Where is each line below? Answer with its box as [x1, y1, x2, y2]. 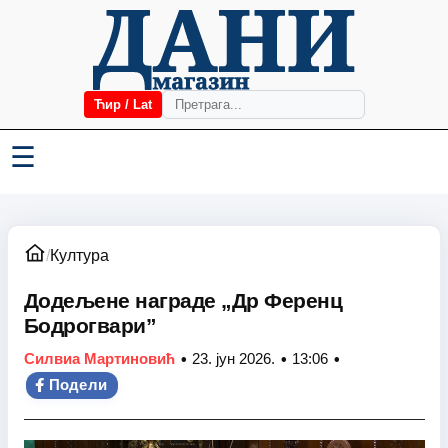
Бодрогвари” [23, 313, 156, 338]
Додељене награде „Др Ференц [23, 288, 342, 313]
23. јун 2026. [191, 350, 275, 367]
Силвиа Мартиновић [23, 350, 175, 367]
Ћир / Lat [93, 97, 152, 112]
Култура [49, 247, 109, 264]
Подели [48, 376, 108, 393]
